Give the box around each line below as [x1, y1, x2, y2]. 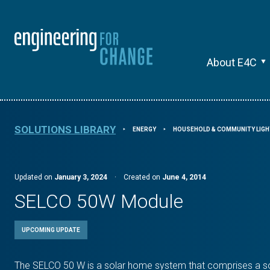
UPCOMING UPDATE [22, 227, 80, 233]
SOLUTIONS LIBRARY [14, 123, 116, 136]
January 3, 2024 [54, 173, 107, 181]
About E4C [206, 56, 257, 69]
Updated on [14, 173, 54, 181]
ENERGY [133, 126, 156, 133]
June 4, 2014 [162, 173, 206, 181]
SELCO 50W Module [14, 190, 183, 213]
